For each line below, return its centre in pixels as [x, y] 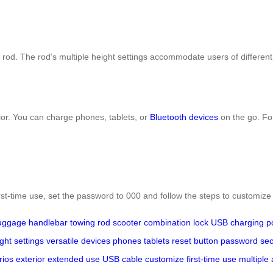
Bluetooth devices [184, 117]
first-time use [211, 259]
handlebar [48, 222]
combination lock [176, 222]
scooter [127, 222]
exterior [30, 259]
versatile [62, 240]
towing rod [90, 222]
